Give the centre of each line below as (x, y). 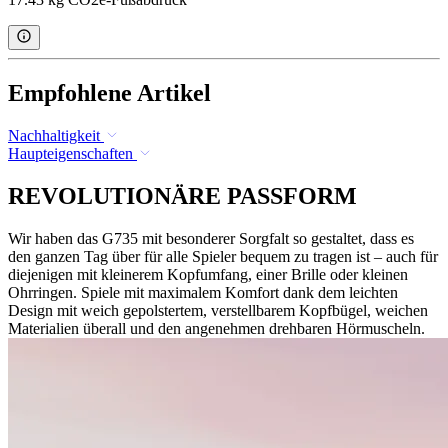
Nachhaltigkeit (54, 135)
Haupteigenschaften (70, 153)
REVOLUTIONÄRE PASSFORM (182, 195)
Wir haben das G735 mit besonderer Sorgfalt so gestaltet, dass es (211, 238)
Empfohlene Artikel (109, 93)
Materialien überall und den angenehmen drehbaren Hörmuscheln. (216, 328)
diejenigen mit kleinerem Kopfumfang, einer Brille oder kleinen (208, 274)
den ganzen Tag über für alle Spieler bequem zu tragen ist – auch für (223, 256)
